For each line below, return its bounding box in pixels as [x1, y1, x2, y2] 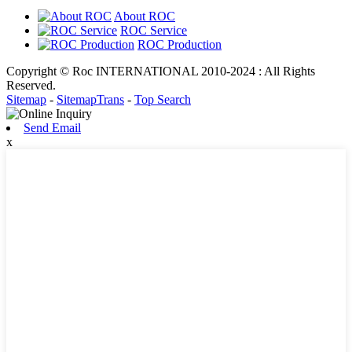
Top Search [134, 92, 191, 106]
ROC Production [137, 37, 222, 51]
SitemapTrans [57, 92, 124, 106]
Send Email [24, 120, 81, 134]
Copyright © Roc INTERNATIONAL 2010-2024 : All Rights [6, 64, 315, 78]
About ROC [114, 9, 175, 23]
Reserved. [6, 78, 56, 92]
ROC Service [120, 23, 187, 37]
